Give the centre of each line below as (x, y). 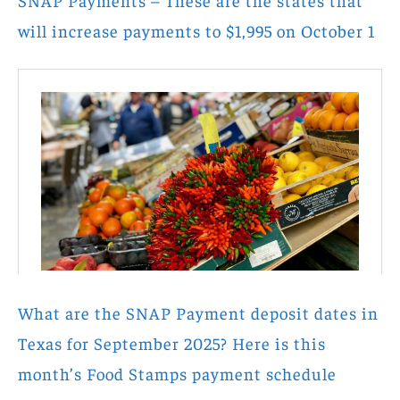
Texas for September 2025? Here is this (172, 342)
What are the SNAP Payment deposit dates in (198, 312)
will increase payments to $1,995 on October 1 (196, 31)
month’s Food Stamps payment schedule (177, 373)
